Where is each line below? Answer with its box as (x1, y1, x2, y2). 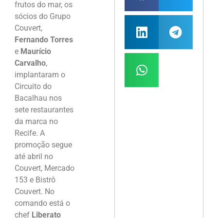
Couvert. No (15, 187, 54, 197)
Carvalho (15, 58, 46, 68)
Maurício (20, 47, 51, 56)
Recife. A (15, 128, 45, 138)
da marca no (15, 117, 58, 127)
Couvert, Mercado (15, 163, 74, 173)
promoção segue (15, 140, 72, 150)
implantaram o (15, 70, 65, 80)
